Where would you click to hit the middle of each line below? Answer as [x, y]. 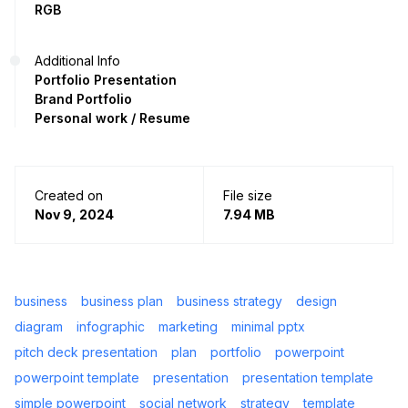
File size [248, 196]
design [316, 301]
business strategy [229, 301]
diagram [39, 327]
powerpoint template [77, 378]
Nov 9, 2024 [74, 215]
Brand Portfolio [83, 99]
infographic [111, 327]
